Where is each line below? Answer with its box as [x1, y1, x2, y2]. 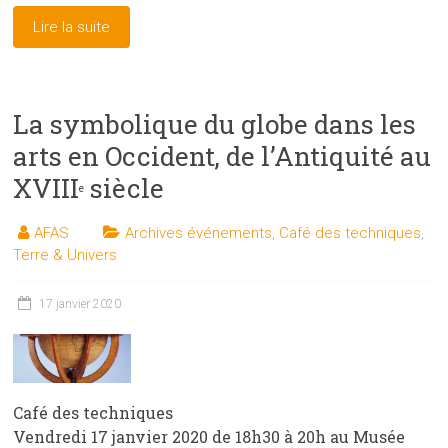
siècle [84, 170, 165, 205]
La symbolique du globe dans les [13, 106, 417, 141]
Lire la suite [33, 17, 111, 36]
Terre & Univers [13, 245, 118, 264]
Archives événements [125, 223, 273, 242]
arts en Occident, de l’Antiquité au [13, 138, 432, 173]
